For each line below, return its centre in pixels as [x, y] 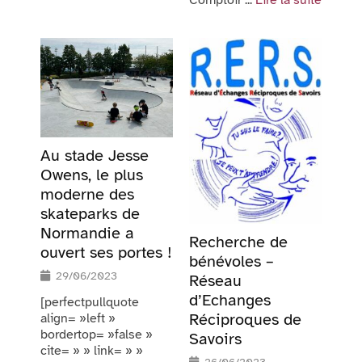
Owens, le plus [92, 175]
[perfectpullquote [90, 303]
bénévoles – [232, 262]
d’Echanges [230, 301]
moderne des [87, 195]
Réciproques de [245, 320]
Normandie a [87, 234]
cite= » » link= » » [92, 351]
